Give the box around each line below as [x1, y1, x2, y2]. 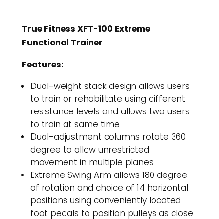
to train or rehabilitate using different [30, 93, 185, 105]
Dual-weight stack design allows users [30, 80, 190, 92]
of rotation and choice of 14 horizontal [30, 182, 188, 194]
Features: [22, 59, 64, 71]
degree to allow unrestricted [30, 144, 149, 156]
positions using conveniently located [30, 195, 181, 207]
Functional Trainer [22, 37, 103, 49]
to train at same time [30, 118, 120, 131]
